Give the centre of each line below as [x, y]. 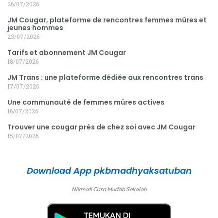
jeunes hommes [35, 28]
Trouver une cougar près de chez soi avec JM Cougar [101, 127]
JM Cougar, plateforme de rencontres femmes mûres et [107, 20]
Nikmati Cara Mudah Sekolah [109, 189]
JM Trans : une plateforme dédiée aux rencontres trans [105, 78]
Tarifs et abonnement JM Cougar [67, 53]
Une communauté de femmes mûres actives [86, 102]
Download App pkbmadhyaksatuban [109, 171]
